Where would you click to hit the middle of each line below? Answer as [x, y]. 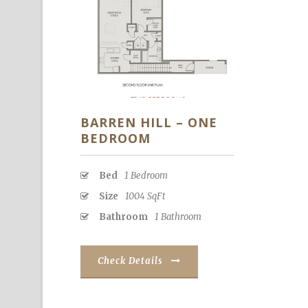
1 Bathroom [178, 217]
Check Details [130, 261]
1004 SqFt [145, 197]
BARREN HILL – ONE [149, 123]
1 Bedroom [146, 176]
